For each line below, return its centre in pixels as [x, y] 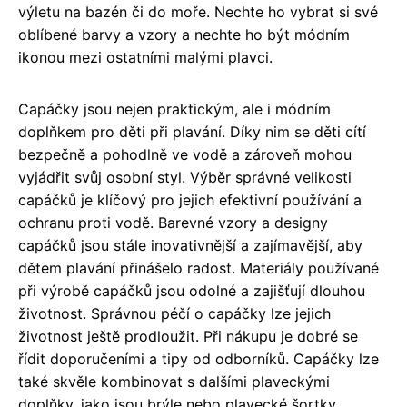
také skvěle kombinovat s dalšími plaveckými [174, 382]
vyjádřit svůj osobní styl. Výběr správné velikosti [185, 178]
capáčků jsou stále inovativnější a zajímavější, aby [190, 246]
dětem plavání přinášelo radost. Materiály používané [199, 268]
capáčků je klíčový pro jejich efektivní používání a [190, 200]
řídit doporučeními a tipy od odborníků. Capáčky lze [199, 359]
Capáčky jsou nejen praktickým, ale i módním [174, 109]
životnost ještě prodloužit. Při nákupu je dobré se [188, 337]
